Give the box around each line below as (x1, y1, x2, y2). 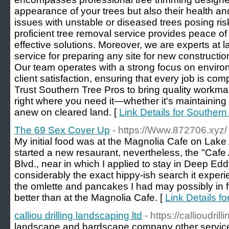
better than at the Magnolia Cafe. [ (14, 192, 165, 203)
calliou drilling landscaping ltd (14, 210, 142, 221)
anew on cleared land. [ (14, 107, 119, 118)
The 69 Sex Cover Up (14, 125, 110, 135)
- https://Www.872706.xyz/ (112, 125, 227, 135)
